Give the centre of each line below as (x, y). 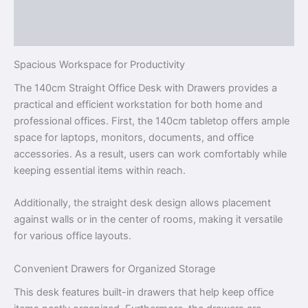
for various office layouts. (73, 236)
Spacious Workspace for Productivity (99, 64)
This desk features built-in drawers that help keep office (144, 292)
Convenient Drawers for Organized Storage (114, 268)
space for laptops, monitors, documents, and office (134, 138)
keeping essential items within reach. (100, 171)
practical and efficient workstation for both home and (138, 105)
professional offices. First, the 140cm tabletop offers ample (152, 121)
